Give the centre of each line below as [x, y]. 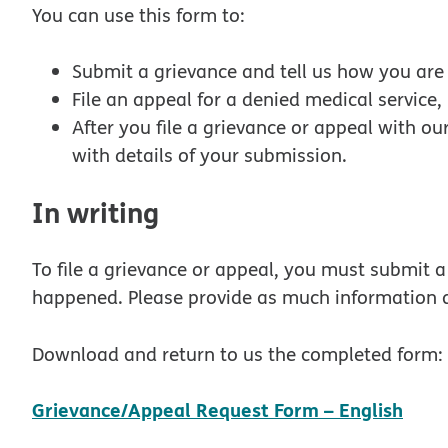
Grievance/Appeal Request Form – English [217, 410]
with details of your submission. [209, 155]
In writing [95, 212]
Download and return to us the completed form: [237, 353]
